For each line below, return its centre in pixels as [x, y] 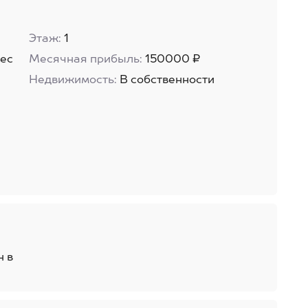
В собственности [167, 80]
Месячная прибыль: [85, 60]
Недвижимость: [73, 80]
